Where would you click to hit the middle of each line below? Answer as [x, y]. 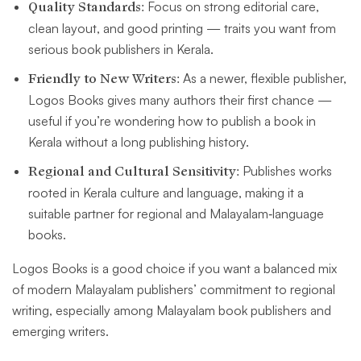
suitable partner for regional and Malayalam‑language [176, 214]
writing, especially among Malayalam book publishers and [172, 311]
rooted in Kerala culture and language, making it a [166, 193]
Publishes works [286, 171]
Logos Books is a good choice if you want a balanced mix [174, 269]
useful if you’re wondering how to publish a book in [172, 121]
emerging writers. [60, 332]
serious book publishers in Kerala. [121, 50]
